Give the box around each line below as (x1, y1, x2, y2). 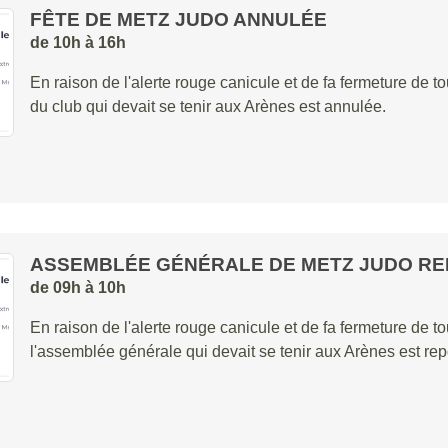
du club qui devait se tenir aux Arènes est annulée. (29, 98, 386, 115)
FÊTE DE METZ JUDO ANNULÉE (29, 9, 327, 30)
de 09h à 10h (29, 279, 126, 296)
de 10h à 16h (29, 34, 126, 51)
